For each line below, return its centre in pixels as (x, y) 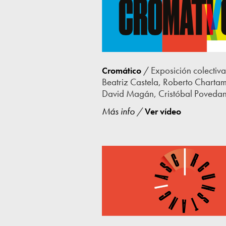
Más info (118, 111)
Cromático (121, 71)
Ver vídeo (162, 111)
